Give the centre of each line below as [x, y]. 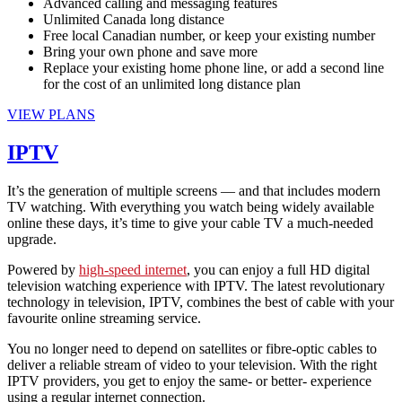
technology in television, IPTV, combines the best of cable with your [201, 301]
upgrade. [32, 239]
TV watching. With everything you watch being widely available [191, 206]
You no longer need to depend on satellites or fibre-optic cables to [192, 348]
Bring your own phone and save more [150, 51]
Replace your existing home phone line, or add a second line [214, 67]
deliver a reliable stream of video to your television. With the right [192, 364]
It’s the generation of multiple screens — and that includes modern [194, 190]
